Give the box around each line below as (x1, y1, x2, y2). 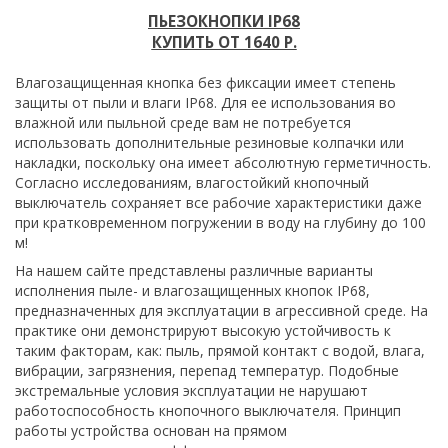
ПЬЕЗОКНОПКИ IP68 (148, 11, 300, 31)
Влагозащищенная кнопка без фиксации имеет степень (15, 73, 396, 92)
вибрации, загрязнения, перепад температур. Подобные (15, 361, 399, 380)
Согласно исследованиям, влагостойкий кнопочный (15, 173, 369, 192)
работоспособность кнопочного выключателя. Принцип (15, 401, 401, 420)
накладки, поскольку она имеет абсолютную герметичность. (15, 153, 431, 172)
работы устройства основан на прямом (15, 421, 287, 440)
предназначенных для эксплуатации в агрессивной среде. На (15, 301, 428, 320)
